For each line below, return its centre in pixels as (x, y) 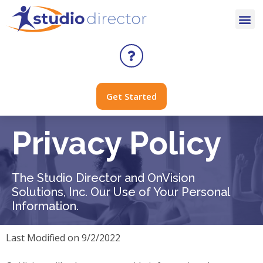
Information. (45, 206)
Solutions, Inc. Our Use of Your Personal (121, 192)
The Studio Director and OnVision (103, 178)
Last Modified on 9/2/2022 (63, 238)
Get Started (131, 96)
